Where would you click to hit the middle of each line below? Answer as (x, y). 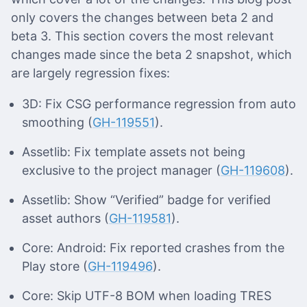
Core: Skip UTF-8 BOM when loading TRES (147, 296)
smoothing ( (57, 123)
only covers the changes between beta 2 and (142, 18)
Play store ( (55, 267)
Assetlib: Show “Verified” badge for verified (146, 200)
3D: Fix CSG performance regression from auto (159, 104)
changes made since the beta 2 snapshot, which (151, 55)
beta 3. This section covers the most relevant (143, 36)
